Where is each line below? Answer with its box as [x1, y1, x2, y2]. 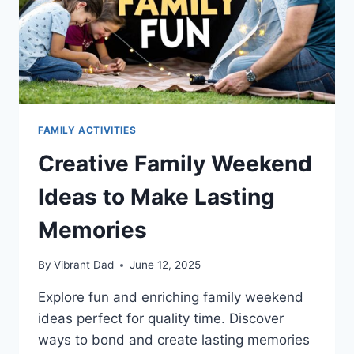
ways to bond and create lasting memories [38, 332, 310, 348]
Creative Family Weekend [38, 149, 312, 177]
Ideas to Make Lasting [38, 183, 275, 210]
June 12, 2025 [130, 258, 201, 272]
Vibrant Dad [54, 258, 115, 272]
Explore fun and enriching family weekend [38, 289, 303, 306]
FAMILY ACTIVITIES [38, 123, 137, 136]
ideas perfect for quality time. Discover [38, 311, 284, 327]
